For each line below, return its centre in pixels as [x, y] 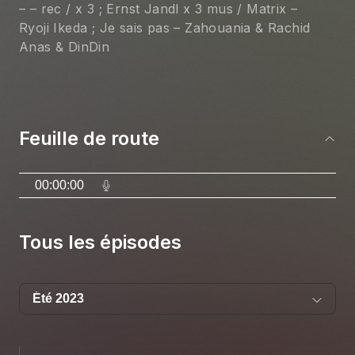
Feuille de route [89, 138]
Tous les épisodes [100, 242]
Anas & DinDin [65, 47]
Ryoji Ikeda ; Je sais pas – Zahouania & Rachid [167, 28]
